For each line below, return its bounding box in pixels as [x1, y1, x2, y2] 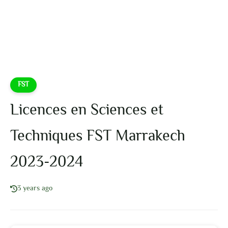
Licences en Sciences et [10, 99, 163, 123]
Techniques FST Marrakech [10, 125, 185, 149]
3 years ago [17, 183, 52, 194]
